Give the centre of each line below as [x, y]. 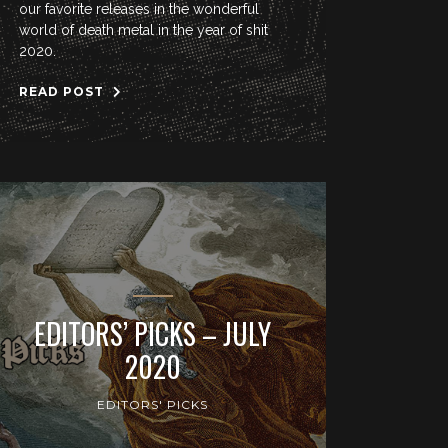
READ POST [64, 91]
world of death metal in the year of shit [144, 30]
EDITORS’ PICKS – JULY [153, 334]
